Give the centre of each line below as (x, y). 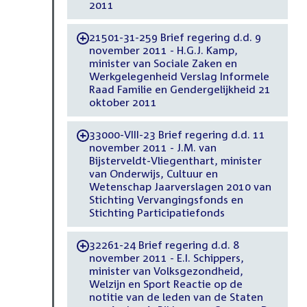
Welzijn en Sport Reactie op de (165, 284)
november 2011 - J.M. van (152, 148)
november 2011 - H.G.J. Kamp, (163, 50)
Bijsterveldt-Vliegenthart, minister (175, 161)
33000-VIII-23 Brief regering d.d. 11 (177, 135)
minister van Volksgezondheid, (166, 271)
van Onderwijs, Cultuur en (153, 174)
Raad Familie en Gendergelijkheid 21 (180, 89)
